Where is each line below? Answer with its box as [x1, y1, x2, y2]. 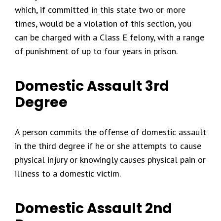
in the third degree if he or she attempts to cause [15, 140, 201, 151]
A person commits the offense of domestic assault [15, 126, 206, 138]
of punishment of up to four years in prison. [15, 45, 178, 57]
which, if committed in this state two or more [15, 4, 185, 15]
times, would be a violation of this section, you [15, 18, 191, 29]
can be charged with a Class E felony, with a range [15, 32, 204, 43]
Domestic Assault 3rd [15, 76, 169, 96]
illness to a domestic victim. [15, 168, 121, 179]
